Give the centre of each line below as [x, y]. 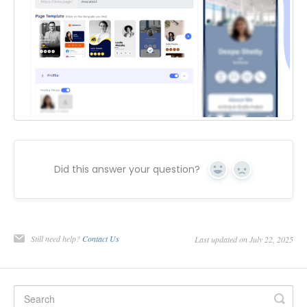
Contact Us [101, 238]
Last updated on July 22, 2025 [244, 239]
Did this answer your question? [127, 169]
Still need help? [57, 238]
